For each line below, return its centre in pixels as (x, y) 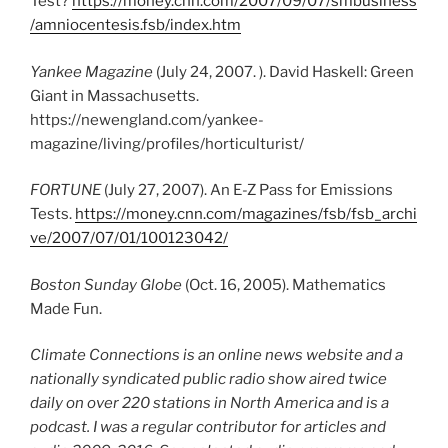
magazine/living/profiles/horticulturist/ (167, 143)
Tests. (52, 214)
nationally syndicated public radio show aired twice (208, 379)
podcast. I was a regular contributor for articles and (208, 427)
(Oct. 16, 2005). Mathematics (284, 284)
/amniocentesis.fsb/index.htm (135, 25)
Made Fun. (69, 308)
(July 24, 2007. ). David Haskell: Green (283, 71)
